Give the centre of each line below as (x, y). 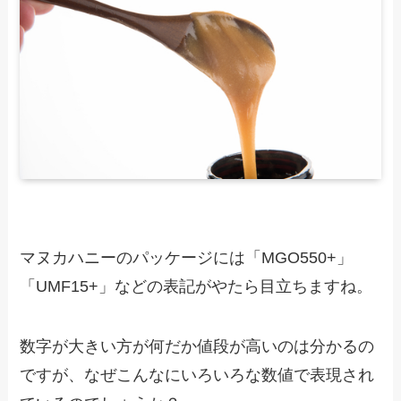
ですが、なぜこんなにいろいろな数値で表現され (197, 375)
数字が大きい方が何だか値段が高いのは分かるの (197, 347)
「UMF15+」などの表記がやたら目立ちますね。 (196, 286)
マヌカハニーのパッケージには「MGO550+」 (187, 257)
